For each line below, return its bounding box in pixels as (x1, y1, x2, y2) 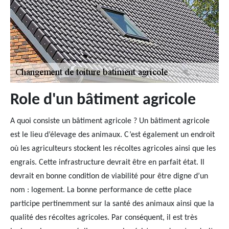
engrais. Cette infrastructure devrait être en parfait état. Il (10, 158, 204, 167)
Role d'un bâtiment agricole (10, 92, 196, 108)
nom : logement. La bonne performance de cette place (10, 186, 192, 194)
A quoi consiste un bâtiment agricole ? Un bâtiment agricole (10, 117, 210, 125)
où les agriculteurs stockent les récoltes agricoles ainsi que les (10, 145, 216, 153)
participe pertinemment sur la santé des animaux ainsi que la (10, 200, 214, 208)
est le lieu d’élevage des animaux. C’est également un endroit (10, 131, 215, 139)
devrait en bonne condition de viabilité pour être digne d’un (10, 172, 208, 180)
